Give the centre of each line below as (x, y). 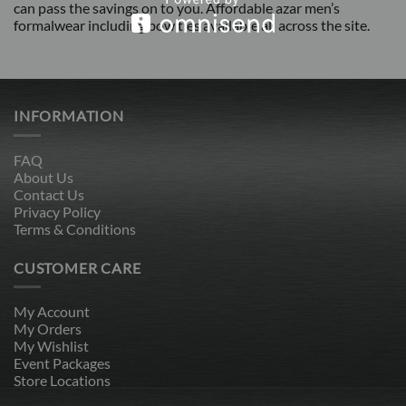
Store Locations (62, 381)
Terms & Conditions (75, 228)
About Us (43, 177)
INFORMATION (69, 116)
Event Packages (62, 363)
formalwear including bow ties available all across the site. (192, 24)
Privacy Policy (57, 211)
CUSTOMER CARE (77, 267)
